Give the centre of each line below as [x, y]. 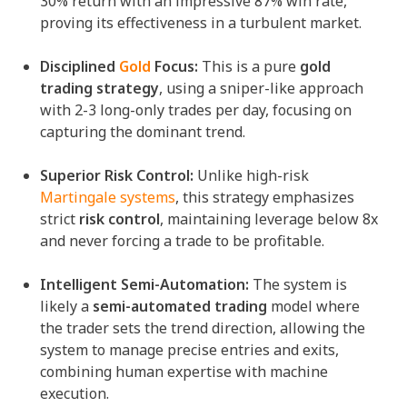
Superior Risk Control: [117, 175]
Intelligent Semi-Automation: [144, 284]
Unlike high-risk [251, 175]
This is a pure [249, 66]
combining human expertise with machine [184, 371]
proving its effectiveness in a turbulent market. [201, 22]
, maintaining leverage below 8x [269, 218]
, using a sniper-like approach [261, 88]
